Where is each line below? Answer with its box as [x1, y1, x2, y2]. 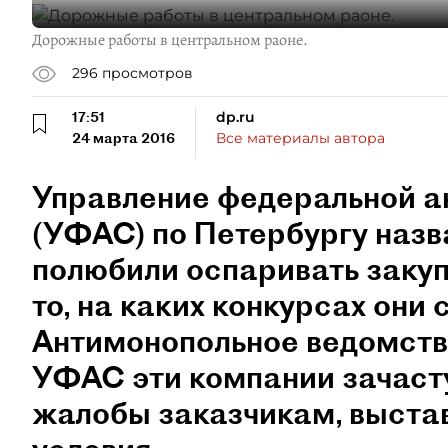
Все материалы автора [216, 128, 385, 147]
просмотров [102, 64, 193, 83]
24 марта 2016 [72, 128, 175, 147]
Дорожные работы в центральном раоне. [32, 28, 308, 51]
